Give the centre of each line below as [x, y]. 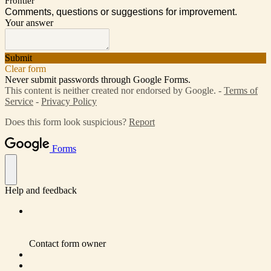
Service [19, 101]
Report [142, 122]
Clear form [25, 68]
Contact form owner [67, 243]
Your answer [29, 22]
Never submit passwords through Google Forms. [98, 79]
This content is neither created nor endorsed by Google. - [114, 90]
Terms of [241, 90]
